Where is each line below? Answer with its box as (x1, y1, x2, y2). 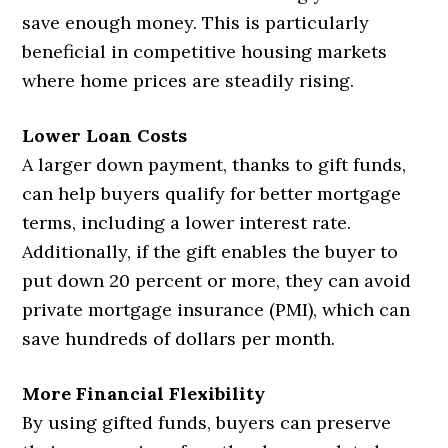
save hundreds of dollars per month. (22, 327, 336, 351)
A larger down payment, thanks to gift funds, (22, 153, 407, 177)
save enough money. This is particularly (22, 11, 370, 35)
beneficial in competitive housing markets (22, 40, 388, 64)
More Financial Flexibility (22, 382, 266, 406)
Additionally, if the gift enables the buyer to (22, 240, 399, 264)
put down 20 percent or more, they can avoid (22, 269, 412, 293)
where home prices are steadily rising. (22, 69, 355, 93)
